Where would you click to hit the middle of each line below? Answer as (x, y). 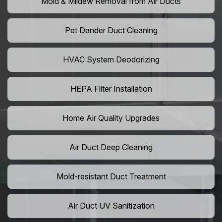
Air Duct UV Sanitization (111, 206)
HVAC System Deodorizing (111, 60)
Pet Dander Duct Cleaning (111, 30)
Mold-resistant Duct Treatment (111, 177)
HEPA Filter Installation (111, 89)
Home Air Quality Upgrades (111, 118)
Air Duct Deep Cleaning (111, 147)
